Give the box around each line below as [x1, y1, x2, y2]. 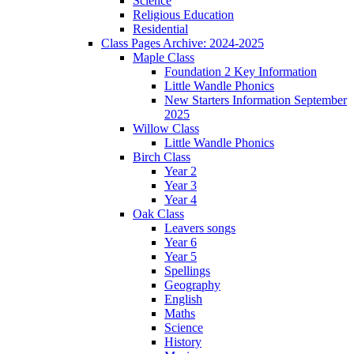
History [164, 335, 201, 349]
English [164, 292, 202, 307]
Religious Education [133, 8, 234, 22]
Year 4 [164, 193, 197, 207]
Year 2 [164, 164, 197, 179]
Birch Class [133, 150, 190, 164]
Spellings [164, 264, 210, 278]
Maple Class [133, 51, 194, 65]
